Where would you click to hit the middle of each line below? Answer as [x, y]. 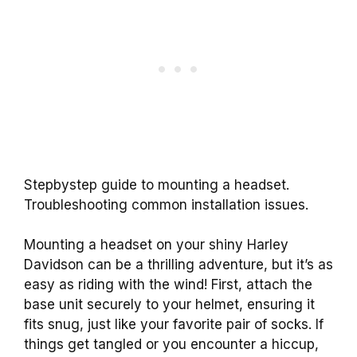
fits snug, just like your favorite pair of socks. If [174, 325]
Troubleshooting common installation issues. [166, 204]
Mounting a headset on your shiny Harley [156, 245]
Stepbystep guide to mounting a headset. [157, 184]
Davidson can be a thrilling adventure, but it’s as [178, 265]
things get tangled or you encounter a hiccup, [171, 345]
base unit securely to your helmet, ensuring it [169, 305]
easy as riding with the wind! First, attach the [168, 285]
